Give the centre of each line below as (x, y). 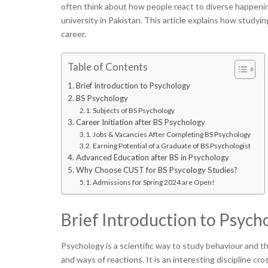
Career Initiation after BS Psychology (142, 122)
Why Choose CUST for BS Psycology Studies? (157, 170)
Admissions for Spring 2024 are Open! (155, 182)
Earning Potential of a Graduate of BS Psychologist (173, 146)
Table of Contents (108, 67)
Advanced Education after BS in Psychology (153, 157)
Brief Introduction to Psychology (134, 86)
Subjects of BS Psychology (135, 110)
